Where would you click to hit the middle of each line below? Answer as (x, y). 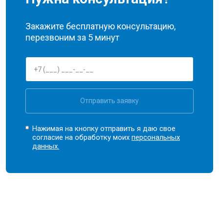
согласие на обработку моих (82, 137)
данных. (46, 146)
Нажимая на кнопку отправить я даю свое (104, 129)
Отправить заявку (109, 101)
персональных (156, 137)
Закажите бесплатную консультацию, (100, 26)
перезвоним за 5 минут (72, 37)
